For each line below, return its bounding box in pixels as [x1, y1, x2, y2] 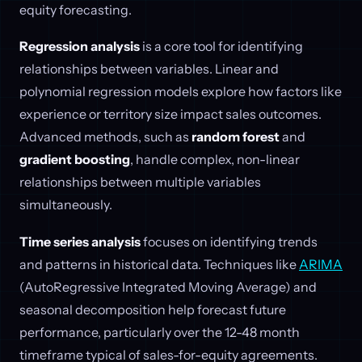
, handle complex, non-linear [130, 151, 300, 168]
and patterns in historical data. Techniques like [19, 255, 299, 272]
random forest [192, 128, 280, 145]
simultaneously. [19, 196, 112, 213]
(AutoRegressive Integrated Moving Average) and [19, 278, 317, 295]
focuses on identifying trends [141, 233, 318, 250]
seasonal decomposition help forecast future [19, 301, 286, 318]
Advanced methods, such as [19, 128, 192, 145]
